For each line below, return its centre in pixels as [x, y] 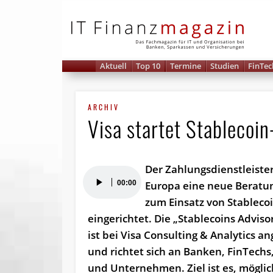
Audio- [99, 174]
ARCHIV [104, 107]
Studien [225, 66]
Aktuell [114, 66]
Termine [185, 66]
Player [98, 190]
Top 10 [148, 66]
